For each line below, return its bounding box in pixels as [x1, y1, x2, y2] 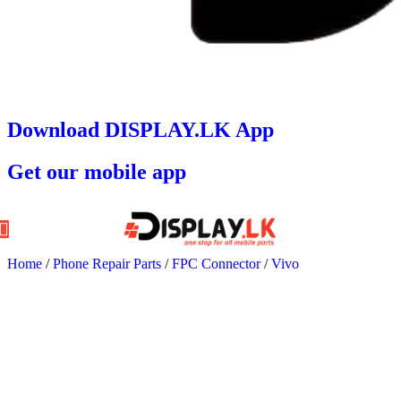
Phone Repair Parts [53, 255, 165, 271]
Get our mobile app [7, 159, 186, 183]
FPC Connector [172, 255, 264, 271]
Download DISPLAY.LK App [7, 117, 274, 141]
